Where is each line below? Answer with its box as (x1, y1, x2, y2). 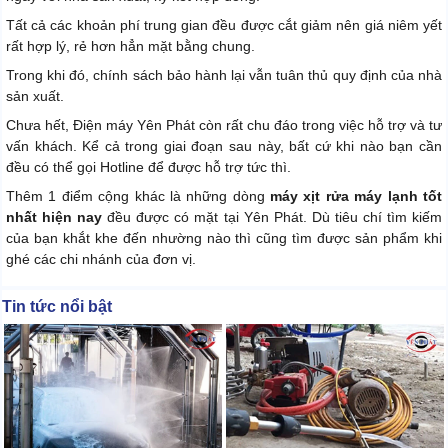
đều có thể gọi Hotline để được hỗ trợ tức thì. (6, 158, 291, 175)
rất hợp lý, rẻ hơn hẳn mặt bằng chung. (6, 37, 255, 54)
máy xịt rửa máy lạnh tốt (270, 187, 443, 204)
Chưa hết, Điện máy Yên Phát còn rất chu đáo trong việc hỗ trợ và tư (6, 116, 442, 133)
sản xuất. (6, 87, 64, 104)
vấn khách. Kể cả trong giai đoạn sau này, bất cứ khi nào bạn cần (6, 137, 442, 154)
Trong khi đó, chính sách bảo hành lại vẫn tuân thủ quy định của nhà (6, 66, 442, 83)
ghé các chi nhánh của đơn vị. (6, 250, 196, 267)
